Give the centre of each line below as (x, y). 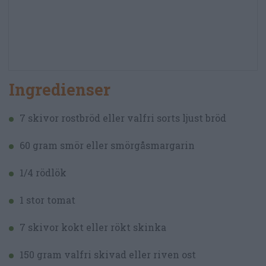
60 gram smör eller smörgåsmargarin (107, 145)
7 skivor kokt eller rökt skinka (93, 227)
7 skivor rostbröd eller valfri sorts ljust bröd (123, 118)
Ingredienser (60, 90)
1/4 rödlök (43, 173)
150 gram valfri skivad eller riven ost (108, 255)
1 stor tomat (47, 200)
